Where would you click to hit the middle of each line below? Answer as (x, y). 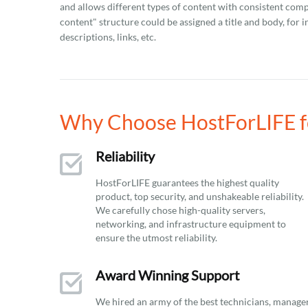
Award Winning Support (167, 275)
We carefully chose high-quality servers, (180, 210)
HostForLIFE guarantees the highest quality (187, 183)
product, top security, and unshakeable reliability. (200, 196)
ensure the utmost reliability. (156, 238)
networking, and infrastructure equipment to (191, 224)
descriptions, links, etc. (108, 37)
